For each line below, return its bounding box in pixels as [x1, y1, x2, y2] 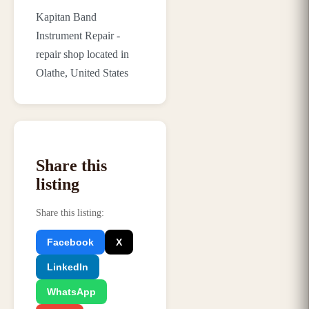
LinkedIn [47, 261, 88, 272]
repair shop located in [36, 48, 129, 60]
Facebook [47, 236, 94, 248]
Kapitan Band [36, 10, 97, 23]
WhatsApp [47, 286, 96, 297]
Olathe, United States [36, 66, 128, 79]
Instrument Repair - [36, 29, 120, 41]
